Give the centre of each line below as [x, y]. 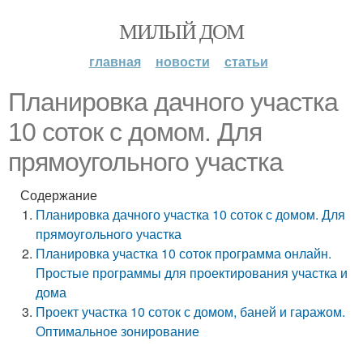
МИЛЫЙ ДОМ [181, 31]
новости [182, 61]
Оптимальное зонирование [118, 331]
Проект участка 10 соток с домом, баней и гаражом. [191, 312]
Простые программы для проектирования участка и [192, 273]
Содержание [59, 195]
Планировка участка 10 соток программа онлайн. [184, 253]
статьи [246, 61]
